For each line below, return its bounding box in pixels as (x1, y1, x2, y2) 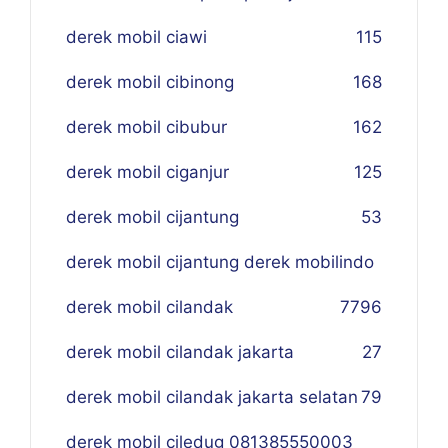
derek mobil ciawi (66, 27, 207, 47)
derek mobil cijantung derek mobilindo (66, 252, 374, 272)
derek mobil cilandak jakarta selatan (66, 387, 358, 407)
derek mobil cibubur (66, 117, 227, 137)
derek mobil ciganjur (66, 162, 229, 182)
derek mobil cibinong (66, 72, 234, 92)
